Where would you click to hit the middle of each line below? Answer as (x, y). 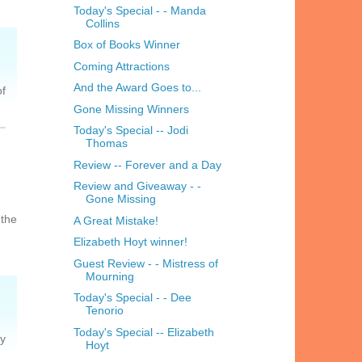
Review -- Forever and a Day (147, 164)
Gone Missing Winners (131, 109)
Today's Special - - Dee (132, 298)
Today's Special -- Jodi (130, 130)
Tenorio (104, 311)
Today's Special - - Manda (139, 10)
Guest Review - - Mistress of (145, 263)
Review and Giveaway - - (137, 186)
